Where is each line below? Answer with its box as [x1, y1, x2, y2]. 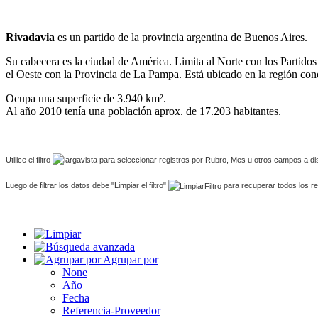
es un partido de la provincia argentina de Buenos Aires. [55, 31, 307, 43]
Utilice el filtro [6, 155, 53, 164]
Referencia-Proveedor [62, 304, 160, 317]
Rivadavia [6, 31, 55, 43]
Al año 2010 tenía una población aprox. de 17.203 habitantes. [6, 104, 281, 117]
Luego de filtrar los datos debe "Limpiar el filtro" [6, 181, 168, 190]
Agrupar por [103, 253, 158, 265]
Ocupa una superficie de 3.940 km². [6, 92, 166, 104]
